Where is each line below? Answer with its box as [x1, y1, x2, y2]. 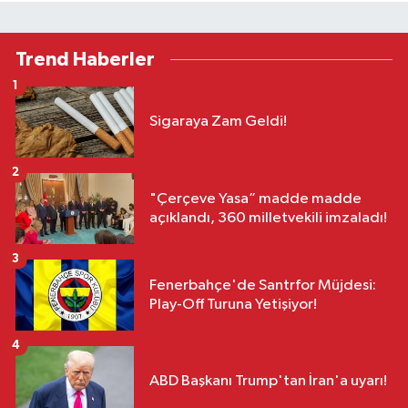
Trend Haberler [15, 49, 155, 69]
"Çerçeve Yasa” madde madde [149, 190, 362, 207]
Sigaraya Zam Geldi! [149, 114, 287, 130]
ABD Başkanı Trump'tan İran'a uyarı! [149, 373, 387, 390]
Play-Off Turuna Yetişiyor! [149, 296, 317, 312]
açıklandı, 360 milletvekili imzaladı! [149, 209, 387, 226]
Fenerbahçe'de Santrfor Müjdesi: [149, 277, 376, 293]
